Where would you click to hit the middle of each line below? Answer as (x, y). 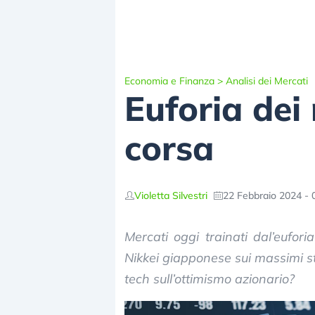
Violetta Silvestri (171, 195)
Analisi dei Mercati (267, 81)
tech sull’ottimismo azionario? (210, 279)
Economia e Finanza (169, 81)
